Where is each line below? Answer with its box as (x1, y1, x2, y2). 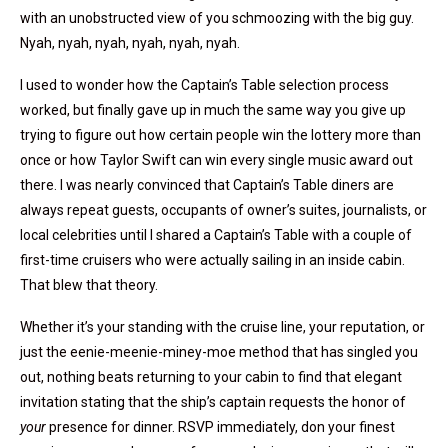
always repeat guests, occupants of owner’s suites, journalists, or (20, 201, 427, 218)
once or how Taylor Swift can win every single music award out (20, 151, 413, 168)
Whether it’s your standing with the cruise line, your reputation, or (20, 318, 425, 335)
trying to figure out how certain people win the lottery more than (20, 126, 421, 143)
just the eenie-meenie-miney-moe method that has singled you (20, 343, 418, 360)
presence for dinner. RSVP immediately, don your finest (46, 418, 395, 435)
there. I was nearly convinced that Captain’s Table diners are (20, 176, 394, 193)
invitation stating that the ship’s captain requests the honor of (20, 393, 406, 410)
